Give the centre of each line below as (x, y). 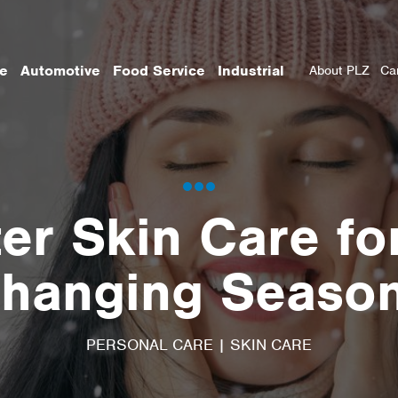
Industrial (251, 70)
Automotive (60, 70)
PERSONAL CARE (150, 345)
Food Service (159, 70)
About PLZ (340, 71)
